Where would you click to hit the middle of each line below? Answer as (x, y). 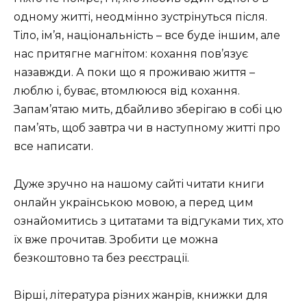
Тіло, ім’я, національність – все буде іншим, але (147, 36)
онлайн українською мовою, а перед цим (134, 202)
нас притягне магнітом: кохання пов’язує (131, 54)
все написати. (53, 147)
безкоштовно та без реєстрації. (101, 258)
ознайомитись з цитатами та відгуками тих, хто (149, 221)
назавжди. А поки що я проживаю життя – (134, 73)
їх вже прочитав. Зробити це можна (116, 239)
